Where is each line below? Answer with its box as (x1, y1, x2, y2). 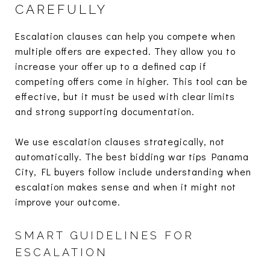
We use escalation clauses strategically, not (15, 134, 225, 148)
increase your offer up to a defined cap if (15, 59, 207, 72)
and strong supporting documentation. (15, 104, 195, 118)
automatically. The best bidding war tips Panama (15, 149, 249, 163)
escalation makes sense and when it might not (15, 180, 236, 193)
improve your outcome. (15, 195, 121, 208)
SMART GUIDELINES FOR (15, 228, 194, 242)
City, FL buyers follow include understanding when (15, 165, 251, 178)
